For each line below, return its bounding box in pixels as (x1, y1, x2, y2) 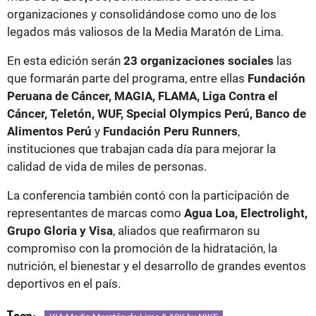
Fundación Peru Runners (103, 123, 238, 138)
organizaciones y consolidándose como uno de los (7, 6, 276, 21)
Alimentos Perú (7, 123, 92, 138)
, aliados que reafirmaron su (113, 223, 260, 238)
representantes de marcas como (7, 205, 184, 220)
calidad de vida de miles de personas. (7, 159, 207, 174)
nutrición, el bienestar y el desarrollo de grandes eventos (7, 258, 306, 273)
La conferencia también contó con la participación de (7, 188, 289, 202)
